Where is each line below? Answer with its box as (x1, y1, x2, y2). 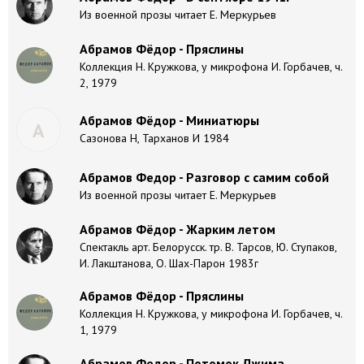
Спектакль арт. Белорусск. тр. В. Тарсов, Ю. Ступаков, (80, 240, 336, 254)
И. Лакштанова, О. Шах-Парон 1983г (80, 256, 258, 271)
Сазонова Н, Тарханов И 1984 (80, 131, 229, 145)
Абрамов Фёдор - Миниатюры (80, 112, 259, 128)
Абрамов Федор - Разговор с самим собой (80, 169, 329, 185)
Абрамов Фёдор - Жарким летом (80, 221, 275, 237)
